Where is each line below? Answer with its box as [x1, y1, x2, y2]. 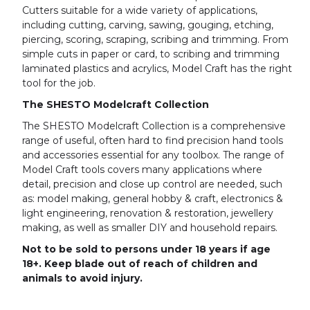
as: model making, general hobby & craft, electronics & [22, 192, 283, 206]
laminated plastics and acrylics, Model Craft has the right [22, 62, 292, 75]
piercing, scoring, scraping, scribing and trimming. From [22, 33, 289, 46]
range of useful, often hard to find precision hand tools [22, 134, 283, 147]
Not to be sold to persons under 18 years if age [22, 243, 271, 256]
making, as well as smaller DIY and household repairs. [22, 221, 277, 235]
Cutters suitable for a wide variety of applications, [22, 4, 257, 17]
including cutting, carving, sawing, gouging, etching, [22, 19, 273, 32]
